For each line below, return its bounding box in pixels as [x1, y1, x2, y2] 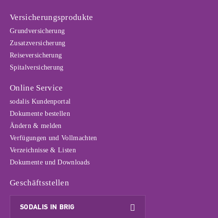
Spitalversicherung [10, 64, 64, 71]
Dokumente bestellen [10, 110, 71, 117]
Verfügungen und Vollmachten [10, 134, 97, 142]
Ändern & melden [10, 122, 62, 129]
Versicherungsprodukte [10, 13, 93, 22]
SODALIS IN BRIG [20, 203, 75, 211]
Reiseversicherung [10, 52, 62, 59]
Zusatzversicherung [10, 39, 66, 47]
